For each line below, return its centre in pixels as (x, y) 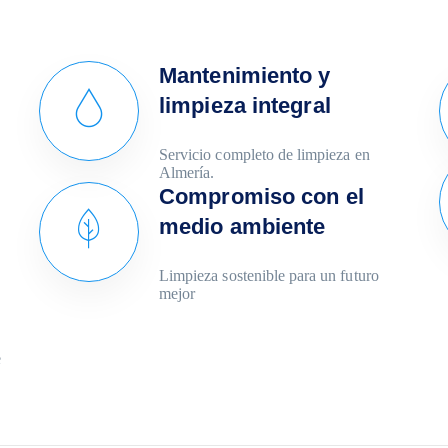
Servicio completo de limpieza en (264, 154)
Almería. (187, 172)
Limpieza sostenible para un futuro (269, 275)
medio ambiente (242, 226)
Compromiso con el (261, 196)
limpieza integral (245, 105)
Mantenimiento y (245, 75)
